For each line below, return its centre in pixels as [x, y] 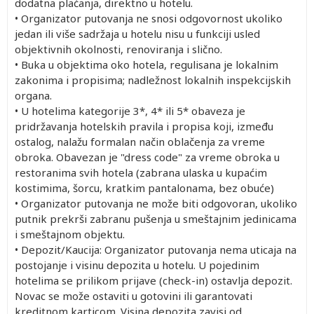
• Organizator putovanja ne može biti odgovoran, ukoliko [156, 203]
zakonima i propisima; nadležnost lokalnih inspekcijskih [153, 80]
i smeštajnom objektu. [70, 234]
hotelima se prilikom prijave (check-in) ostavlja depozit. [153, 280]
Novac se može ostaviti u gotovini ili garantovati [134, 295]
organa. [33, 95]
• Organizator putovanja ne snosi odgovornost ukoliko [149, 18]
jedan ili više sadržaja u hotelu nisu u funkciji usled [137, 33]
